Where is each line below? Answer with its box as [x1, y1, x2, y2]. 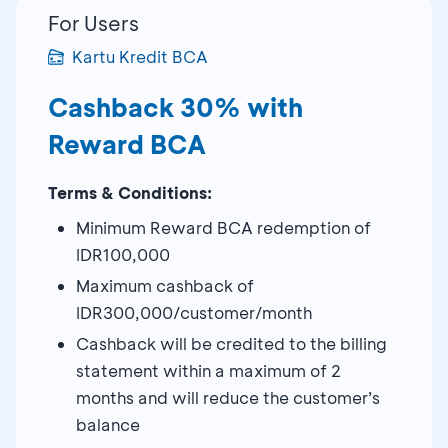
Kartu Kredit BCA [72, 45, 208, 67]
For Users [48, 9, 139, 36]
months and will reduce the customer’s [76, 386, 380, 408]
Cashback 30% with [48, 90, 303, 124]
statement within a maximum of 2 [76, 359, 341, 381]
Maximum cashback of [76, 274, 254, 296]
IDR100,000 [76, 243, 170, 265]
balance [76, 413, 140, 435]
